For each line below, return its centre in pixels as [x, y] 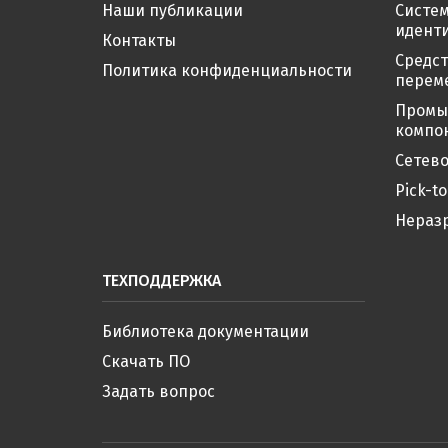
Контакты [139, 40]
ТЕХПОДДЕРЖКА [161, 280]
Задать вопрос [158, 391]
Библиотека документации [205, 331]
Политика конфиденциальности [227, 70]
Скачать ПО [146, 361]
